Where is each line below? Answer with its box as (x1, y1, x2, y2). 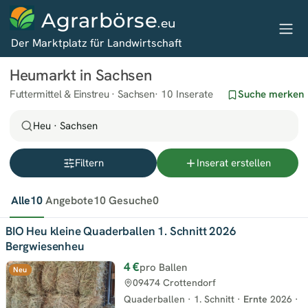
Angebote (45, 193, 93, 208)
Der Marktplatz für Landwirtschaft (11, 36, 182, 50)
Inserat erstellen (196, 156, 271, 170)
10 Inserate (160, 87, 213, 101)
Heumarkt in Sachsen (10, 65, 152, 85)
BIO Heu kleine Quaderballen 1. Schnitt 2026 (5, 223, 236, 239)
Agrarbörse (41, 8, 157, 32)
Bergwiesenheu (5, 239, 85, 254)
